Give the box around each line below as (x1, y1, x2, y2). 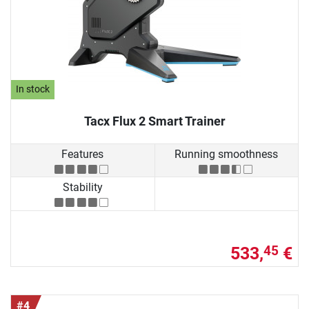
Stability (62, 181, 103, 195)
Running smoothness (175, 148, 279, 161)
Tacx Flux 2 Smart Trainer (83, 113, 226, 128)
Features (61, 148, 104, 161)
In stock (16, 83, 50, 96)
